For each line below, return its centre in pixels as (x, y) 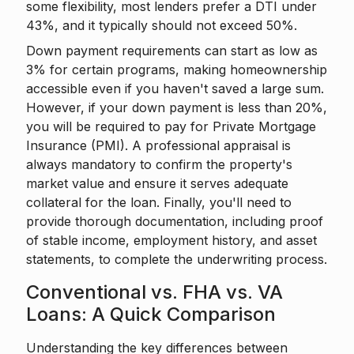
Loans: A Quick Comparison (151, 314)
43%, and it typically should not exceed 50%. (162, 25)
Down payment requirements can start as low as (172, 51)
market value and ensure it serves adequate (157, 183)
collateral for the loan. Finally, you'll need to (159, 202)
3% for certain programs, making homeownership (177, 70)
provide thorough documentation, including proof (175, 221)
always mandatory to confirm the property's (159, 164)
